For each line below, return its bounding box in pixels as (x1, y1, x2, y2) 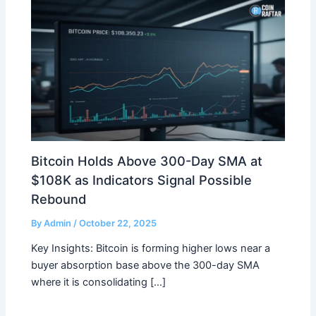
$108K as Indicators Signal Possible (31, 171, 253, 188)
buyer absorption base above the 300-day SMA (31, 258, 260, 272)
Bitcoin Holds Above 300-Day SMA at (31, 152, 263, 169)
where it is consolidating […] (31, 275, 166, 288)
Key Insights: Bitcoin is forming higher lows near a (31, 241, 271, 255)
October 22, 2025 (79, 217, 157, 229)
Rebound (31, 190, 87, 207)
